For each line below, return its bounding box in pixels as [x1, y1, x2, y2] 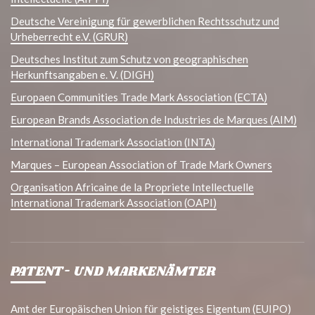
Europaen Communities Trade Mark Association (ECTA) [11, 91, 267, 104]
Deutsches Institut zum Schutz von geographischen [11, 53, 248, 66]
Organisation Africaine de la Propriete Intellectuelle [11, 181, 254, 194]
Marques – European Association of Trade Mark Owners [11, 158, 272, 172]
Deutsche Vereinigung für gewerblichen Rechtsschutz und [11, 15, 279, 28]
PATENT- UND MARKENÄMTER [11, 263, 216, 282]
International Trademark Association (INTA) [11, 136, 215, 149]
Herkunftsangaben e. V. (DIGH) [11, 68, 154, 82]
